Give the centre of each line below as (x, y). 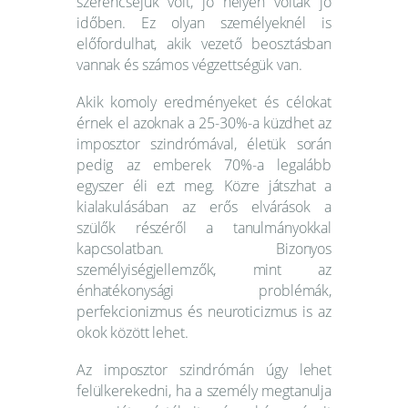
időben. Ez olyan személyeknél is (204, 22)
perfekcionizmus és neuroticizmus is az (204, 311)
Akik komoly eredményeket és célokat (204, 102)
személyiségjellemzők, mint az (204, 269)
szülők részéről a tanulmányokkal (204, 227)
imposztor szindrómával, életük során (204, 143)
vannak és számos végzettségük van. (189, 64)
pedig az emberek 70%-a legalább (204, 164)
